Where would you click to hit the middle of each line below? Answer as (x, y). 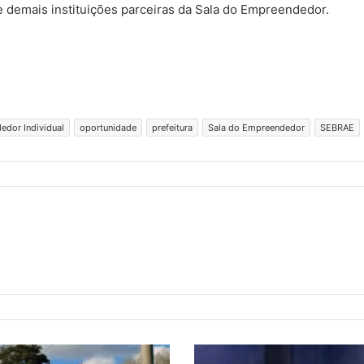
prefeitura (172, 128)
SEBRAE (337, 128)
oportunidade (108, 128)
